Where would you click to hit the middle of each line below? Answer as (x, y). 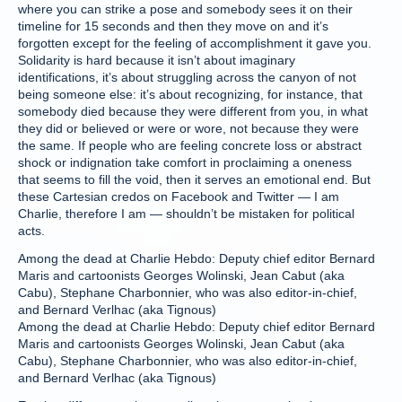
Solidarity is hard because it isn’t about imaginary (157, 60)
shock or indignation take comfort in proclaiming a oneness (185, 162)
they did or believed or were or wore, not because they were (188, 128)
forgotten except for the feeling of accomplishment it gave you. (195, 43)
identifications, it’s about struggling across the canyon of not (187, 77)
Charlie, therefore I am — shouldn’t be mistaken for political (186, 214)
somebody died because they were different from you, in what (193, 111)
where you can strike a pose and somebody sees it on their (185, 9)
